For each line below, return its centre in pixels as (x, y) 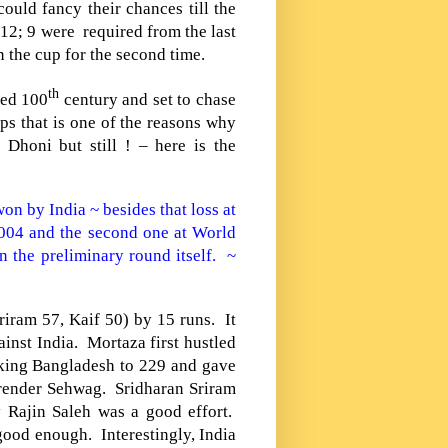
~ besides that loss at (161, 209)
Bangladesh (74, 365)
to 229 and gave (176, 365)
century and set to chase (147, 99)
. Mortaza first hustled (155, 342)
